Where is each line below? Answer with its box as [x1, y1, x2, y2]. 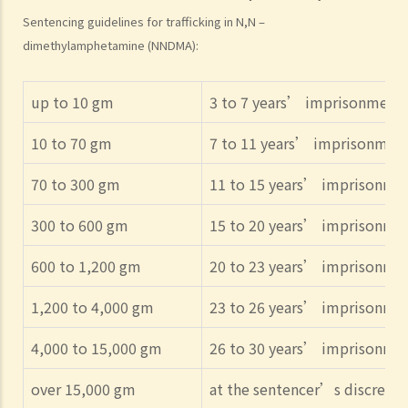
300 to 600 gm [31, 214, 128, 237]
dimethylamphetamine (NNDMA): [23, 36, 199, 55]
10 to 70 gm [31, 132, 112, 155]
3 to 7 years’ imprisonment [209, 91, 403, 114]
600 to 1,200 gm [31, 255, 141, 278]
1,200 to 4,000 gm [31, 296, 154, 319]
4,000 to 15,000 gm [31, 337, 162, 360]
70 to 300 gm [31, 173, 120, 196]
